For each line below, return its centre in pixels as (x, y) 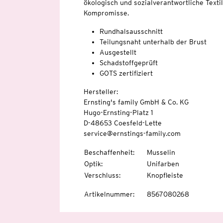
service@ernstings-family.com (132, 134)
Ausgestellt (118, 53)
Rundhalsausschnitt (131, 32)
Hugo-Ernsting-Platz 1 (118, 113)
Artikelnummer (108, 194)
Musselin (161, 153)
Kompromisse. (106, 13)
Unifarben (163, 164)
